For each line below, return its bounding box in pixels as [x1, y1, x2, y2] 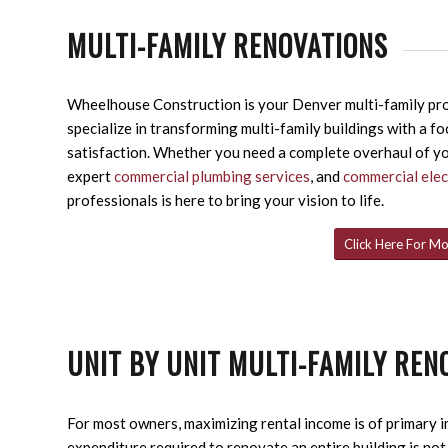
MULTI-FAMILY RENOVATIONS [67, 24, 388, 66]
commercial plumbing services [114, 167, 310, 186]
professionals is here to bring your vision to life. [67, 191, 384, 210]
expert [67, 167, 114, 186]
